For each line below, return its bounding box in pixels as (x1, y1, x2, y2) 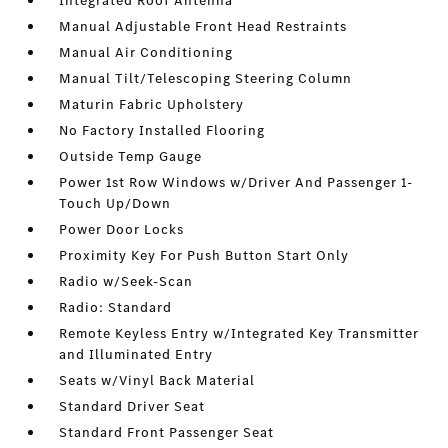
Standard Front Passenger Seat (59, 423, 275, 442)
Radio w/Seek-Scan (59, 272, 194, 291)
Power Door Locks (59, 220, 185, 239)
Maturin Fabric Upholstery (59, 95, 245, 114)
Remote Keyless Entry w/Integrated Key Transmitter (59, 324, 420, 343)
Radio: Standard (59, 298, 173, 317)
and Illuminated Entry (59, 345, 214, 364)
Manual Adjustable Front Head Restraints (59, 17, 348, 36)
